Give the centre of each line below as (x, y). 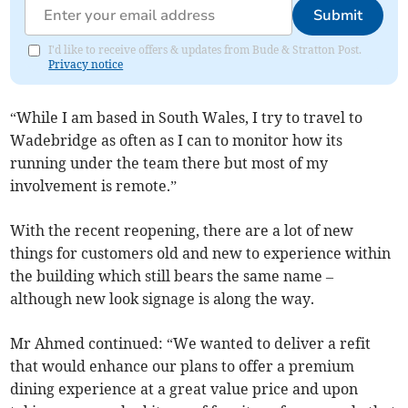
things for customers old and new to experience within (201, 254)
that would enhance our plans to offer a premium (183, 367)
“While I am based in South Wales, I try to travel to (187, 118)
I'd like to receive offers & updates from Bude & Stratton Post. (205, 50)
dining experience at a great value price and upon (184, 389)
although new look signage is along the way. (163, 299)
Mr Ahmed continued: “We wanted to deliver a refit (191, 344)
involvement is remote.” (94, 186)
